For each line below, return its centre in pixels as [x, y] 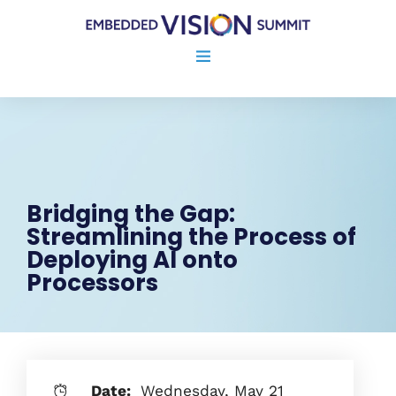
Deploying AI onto [132, 260]
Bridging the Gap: [131, 214]
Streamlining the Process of [191, 237]
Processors [92, 283]
